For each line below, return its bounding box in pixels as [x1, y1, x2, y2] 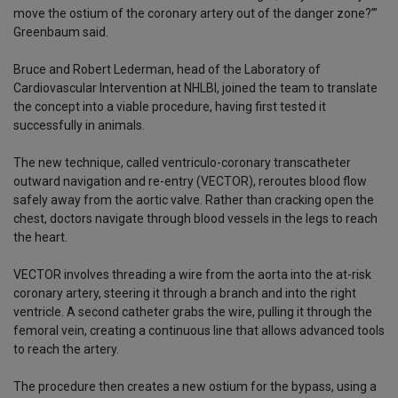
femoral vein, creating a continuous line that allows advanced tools [13, 323, 385, 338]
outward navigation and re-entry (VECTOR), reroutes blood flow [13, 174, 367, 189]
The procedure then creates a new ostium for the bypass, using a [13, 379, 377, 394]
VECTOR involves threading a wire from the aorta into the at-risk [13, 267, 371, 283]
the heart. [13, 230, 68, 245]
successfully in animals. [13, 118, 145, 133]
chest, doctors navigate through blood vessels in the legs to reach [13, 211, 378, 227]
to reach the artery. [13, 342, 119, 357]
